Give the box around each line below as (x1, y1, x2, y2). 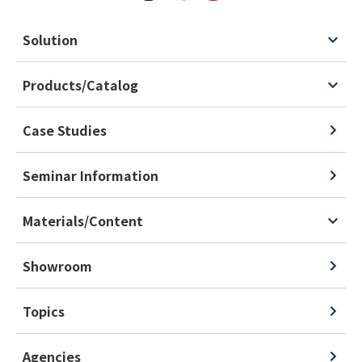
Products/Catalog (23, 74, 138, 95)
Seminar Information (23, 165, 158, 185)
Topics (23, 301, 65, 321)
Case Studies (23, 120, 107, 140)
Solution (23, 29, 78, 49)
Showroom (23, 255, 92, 276)
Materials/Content (23, 210, 143, 230)
